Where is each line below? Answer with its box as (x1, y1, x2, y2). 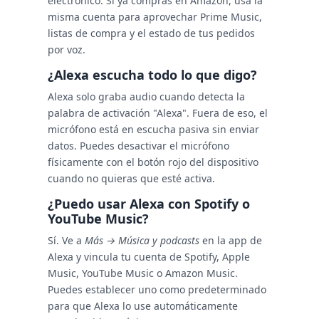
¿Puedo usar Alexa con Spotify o (48, 194, 250, 212)
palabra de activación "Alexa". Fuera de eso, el (48, 105, 268, 120)
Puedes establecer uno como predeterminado (48, 282, 266, 296)
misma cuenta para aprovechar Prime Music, (48, 9, 262, 23)
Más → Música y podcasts (85, 233, 199, 247)
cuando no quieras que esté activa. (48, 171, 215, 185)
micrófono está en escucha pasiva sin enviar (48, 122, 259, 136)
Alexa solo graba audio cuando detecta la (48, 89, 245, 103)
